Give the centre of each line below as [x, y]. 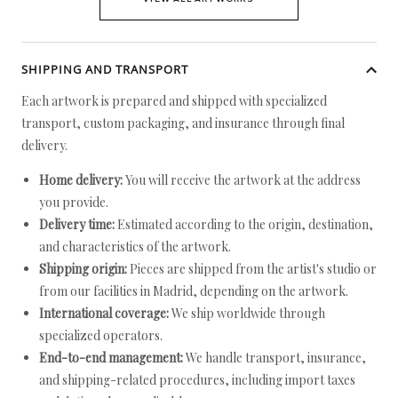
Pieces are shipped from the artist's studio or [252, 269]
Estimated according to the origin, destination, [244, 224]
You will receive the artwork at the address [242, 180]
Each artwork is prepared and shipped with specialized [174, 101]
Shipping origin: [83, 269]
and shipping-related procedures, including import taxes [197, 380]
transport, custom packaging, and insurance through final [183, 123]
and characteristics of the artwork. [135, 247]
